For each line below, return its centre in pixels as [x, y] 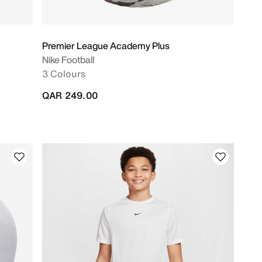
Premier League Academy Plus [106, 46]
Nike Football [68, 60]
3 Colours [64, 74]
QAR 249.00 [70, 95]
